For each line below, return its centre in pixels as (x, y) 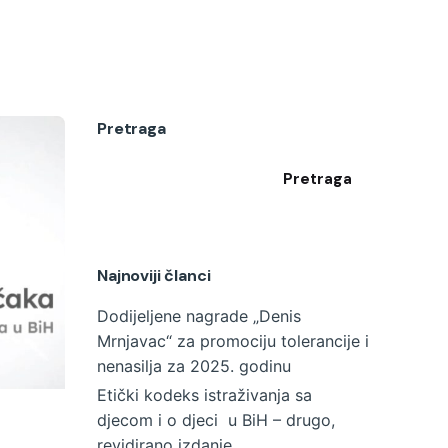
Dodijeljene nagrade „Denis (199, 315)
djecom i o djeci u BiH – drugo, (216, 419)
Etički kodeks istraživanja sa (204, 394)
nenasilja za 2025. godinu (194, 365)
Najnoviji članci (154, 275)
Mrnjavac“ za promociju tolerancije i (233, 340)
